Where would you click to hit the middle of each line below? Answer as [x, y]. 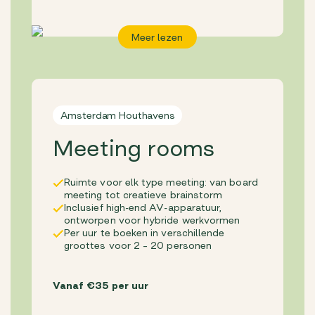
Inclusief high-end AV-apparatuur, [143, 207]
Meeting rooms [134, 148]
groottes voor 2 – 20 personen [138, 245]
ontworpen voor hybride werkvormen [152, 220]
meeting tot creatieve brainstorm [143, 194]
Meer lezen [157, 37]
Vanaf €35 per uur [101, 285]
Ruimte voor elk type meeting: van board [161, 182]
